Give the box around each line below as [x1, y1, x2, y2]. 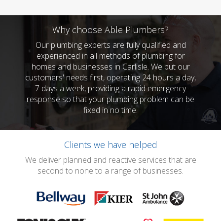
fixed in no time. [83, 105, 138, 115]
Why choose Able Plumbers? [52, 24, 169, 36]
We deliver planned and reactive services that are [25, 154, 196, 165]
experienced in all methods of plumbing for [36, 50, 185, 61]
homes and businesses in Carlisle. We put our [31, 61, 190, 72]
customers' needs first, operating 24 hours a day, [25, 72, 196, 83]
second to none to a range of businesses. [37, 165, 184, 176]
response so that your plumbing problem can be [27, 94, 194, 105]
